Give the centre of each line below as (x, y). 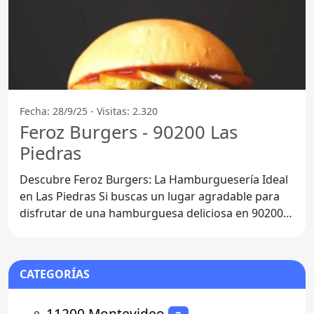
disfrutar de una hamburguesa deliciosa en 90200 (151, 213)
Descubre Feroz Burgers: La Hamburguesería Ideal (154, 179)
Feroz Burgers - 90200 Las (129, 132)
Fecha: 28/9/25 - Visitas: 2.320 (89, 111)
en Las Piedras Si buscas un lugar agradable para (59, 196)
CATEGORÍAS (55, 274)
